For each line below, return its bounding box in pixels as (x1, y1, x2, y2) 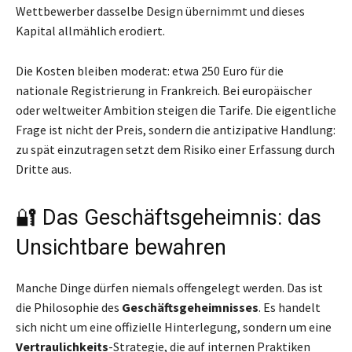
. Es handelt (258, 299, 321, 315)
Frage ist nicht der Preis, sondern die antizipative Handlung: (16, 121, 335, 137)
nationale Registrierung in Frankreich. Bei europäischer (16, 82, 312, 98)
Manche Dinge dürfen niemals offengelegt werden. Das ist (16, 279, 323, 295)
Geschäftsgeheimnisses (122, 299, 258, 315)
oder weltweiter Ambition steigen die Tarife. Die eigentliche (16, 101, 336, 118)
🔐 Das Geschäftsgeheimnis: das (16, 204, 321, 230)
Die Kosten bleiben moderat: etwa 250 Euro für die (16, 62, 284, 79)
